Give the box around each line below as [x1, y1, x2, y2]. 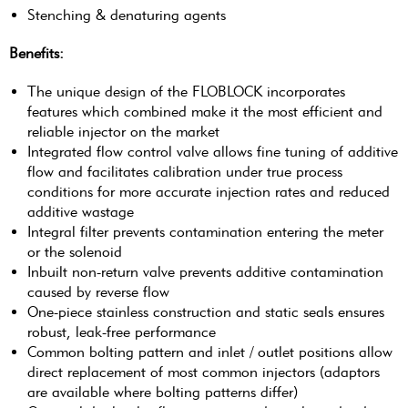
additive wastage [27, 203, 134, 221]
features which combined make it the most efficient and [27, 103, 382, 121]
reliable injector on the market [27, 123, 219, 141]
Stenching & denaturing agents [27, 6, 226, 25]
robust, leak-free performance [27, 323, 216, 342]
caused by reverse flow [27, 283, 169, 301]
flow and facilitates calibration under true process [27, 163, 342, 181]
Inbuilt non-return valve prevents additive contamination [27, 263, 383, 281]
